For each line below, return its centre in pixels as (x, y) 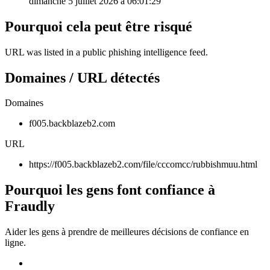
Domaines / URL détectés (82, 77)
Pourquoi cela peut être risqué (99, 26)
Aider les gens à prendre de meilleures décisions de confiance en (127, 232)
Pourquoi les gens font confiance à (110, 190)
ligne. (15, 243)
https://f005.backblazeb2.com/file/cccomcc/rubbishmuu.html (143, 165)
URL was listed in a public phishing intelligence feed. (106, 52)
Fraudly (30, 206)
